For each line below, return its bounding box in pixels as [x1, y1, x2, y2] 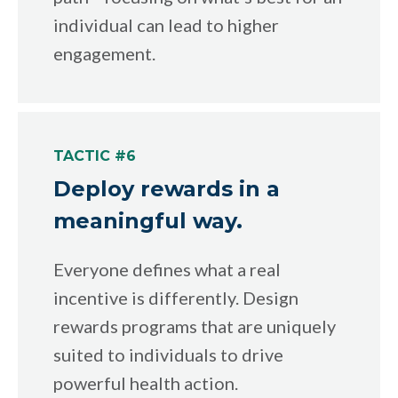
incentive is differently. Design [53, 286, 298, 308]
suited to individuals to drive [53, 343, 283, 365]
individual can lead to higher [53, 13, 279, 36]
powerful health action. [53, 371, 238, 394]
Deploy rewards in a [53, 175, 280, 202]
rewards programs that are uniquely [53, 314, 336, 337]
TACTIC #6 [53, 147, 136, 164]
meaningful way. [53, 207, 243, 234]
